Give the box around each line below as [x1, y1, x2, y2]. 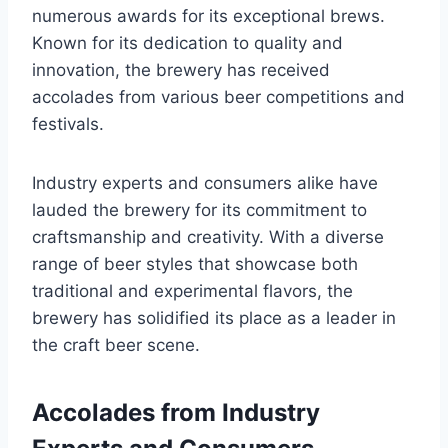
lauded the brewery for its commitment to [32, 200, 367, 221]
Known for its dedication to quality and [32, 33, 343, 54]
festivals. [32, 114, 104, 135]
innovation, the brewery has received [32, 60, 330, 81]
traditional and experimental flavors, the [32, 281, 353, 302]
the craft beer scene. [32, 335, 200, 356]
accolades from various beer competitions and [32, 87, 405, 108]
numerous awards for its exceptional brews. [32, 6, 385, 27]
